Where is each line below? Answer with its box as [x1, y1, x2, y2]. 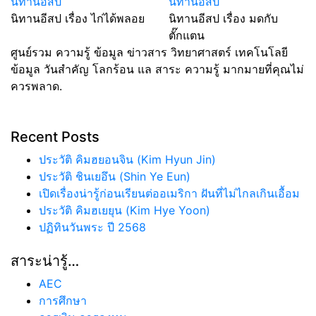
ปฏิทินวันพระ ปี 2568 [39, 219, 146, 234]
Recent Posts [11, 128, 99, 145]
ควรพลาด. [11, 78, 62, 93]
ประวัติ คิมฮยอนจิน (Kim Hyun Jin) [39, 152, 216, 166]
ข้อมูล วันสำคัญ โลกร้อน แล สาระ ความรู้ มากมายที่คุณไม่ [11, 61, 304, 76]
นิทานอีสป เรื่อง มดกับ [169, 11, 278, 25]
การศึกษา [39, 293, 87, 308]
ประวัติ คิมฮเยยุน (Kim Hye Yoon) [39, 202, 210, 217]
